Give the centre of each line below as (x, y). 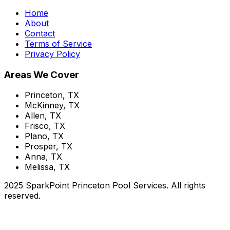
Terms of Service (58, 43)
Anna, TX (43, 157)
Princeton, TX (52, 95)
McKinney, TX (52, 106)
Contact (40, 33)
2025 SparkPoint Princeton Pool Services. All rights (105, 186)
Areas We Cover (42, 74)
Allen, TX (43, 116)
